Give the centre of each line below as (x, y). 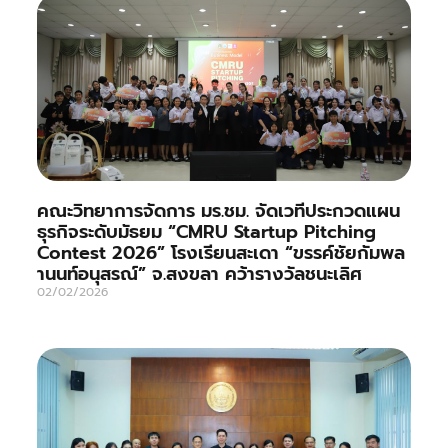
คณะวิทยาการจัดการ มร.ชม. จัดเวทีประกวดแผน (218, 210)
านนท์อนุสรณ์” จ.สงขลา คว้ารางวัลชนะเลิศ (199, 273)
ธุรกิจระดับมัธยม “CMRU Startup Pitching (206, 231)
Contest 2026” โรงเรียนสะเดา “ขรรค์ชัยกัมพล (220, 252)
